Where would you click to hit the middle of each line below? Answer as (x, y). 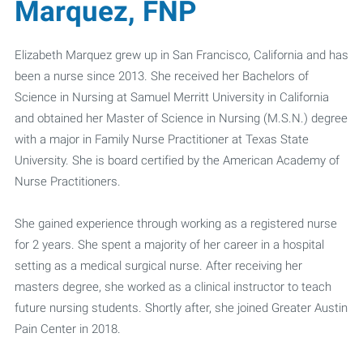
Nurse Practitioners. (67, 181)
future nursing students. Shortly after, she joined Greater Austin (181, 307)
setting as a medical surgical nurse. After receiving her (158, 265)
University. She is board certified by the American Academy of (177, 160)
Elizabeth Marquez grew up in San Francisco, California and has (181, 54)
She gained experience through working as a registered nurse (175, 223)
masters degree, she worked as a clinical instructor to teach (173, 286)
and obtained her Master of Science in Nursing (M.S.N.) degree (181, 117)
